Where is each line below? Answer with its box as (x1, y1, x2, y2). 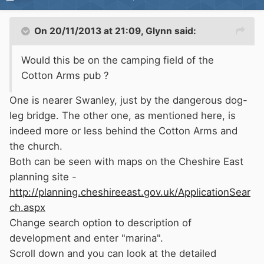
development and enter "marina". (9, 232, 163, 245)
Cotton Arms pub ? (21, 70, 109, 82)
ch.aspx (9, 202, 45, 214)
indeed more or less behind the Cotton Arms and (9, 125, 237, 137)
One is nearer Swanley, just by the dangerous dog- (9, 94, 247, 107)
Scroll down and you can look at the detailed (9, 247, 216, 260)
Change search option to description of (9, 217, 192, 229)
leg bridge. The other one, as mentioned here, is (9, 110, 236, 122)
